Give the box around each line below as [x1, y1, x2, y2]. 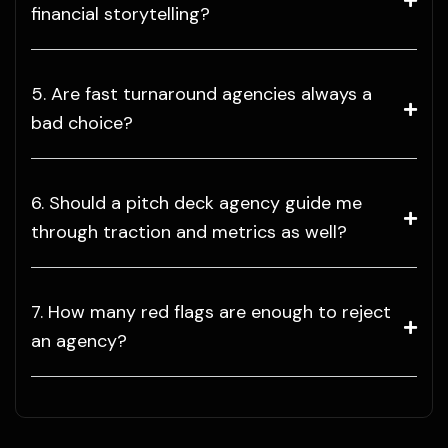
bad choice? [31, 111, 133, 136]
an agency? [31, 329, 127, 354]
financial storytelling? [31, 2, 210, 27]
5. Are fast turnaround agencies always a [31, 82, 372, 107]
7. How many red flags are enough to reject [31, 300, 391, 325]
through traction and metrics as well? [31, 220, 347, 245]
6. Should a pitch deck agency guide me [31, 191, 362, 216]
